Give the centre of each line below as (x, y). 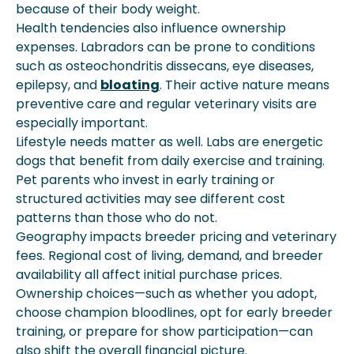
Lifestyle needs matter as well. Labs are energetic (169, 141)
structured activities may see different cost (151, 198)
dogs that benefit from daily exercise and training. (170, 160)
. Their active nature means (245, 85)
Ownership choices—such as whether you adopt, (166, 293)
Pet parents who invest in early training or (145, 179)
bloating (130, 85)
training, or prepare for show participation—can (164, 331)
